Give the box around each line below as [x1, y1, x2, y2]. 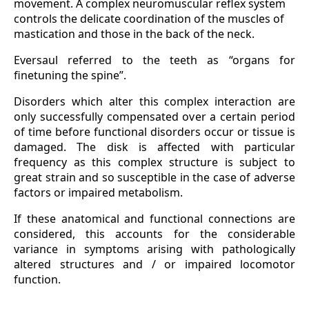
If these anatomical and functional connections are [14, 211, 295, 227]
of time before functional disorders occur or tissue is [14, 124, 295, 140]
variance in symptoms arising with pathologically [14, 241, 295, 257]
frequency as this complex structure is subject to [14, 154, 295, 170]
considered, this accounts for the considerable [14, 226, 295, 242]
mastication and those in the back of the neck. [14, 26, 255, 42]
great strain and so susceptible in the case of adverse [14, 170, 295, 186]
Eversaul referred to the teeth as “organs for [14, 52, 295, 68]
